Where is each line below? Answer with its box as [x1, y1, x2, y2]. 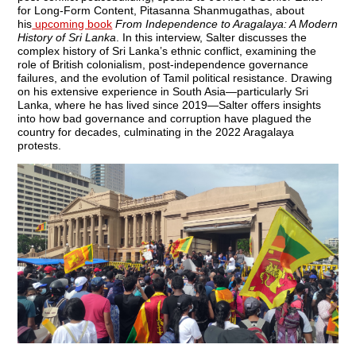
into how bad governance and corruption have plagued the [17, 111, 312, 125]
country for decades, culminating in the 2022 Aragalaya [17, 125, 295, 138]
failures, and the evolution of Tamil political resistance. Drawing [17, 71, 333, 84]
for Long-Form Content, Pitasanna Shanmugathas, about [17, 3, 305, 17]
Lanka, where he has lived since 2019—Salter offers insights [17, 98, 322, 111]
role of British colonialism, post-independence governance [17, 57, 309, 71]
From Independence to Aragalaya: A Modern [115, 17, 339, 30]
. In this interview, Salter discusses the [116, 30, 308, 44]
